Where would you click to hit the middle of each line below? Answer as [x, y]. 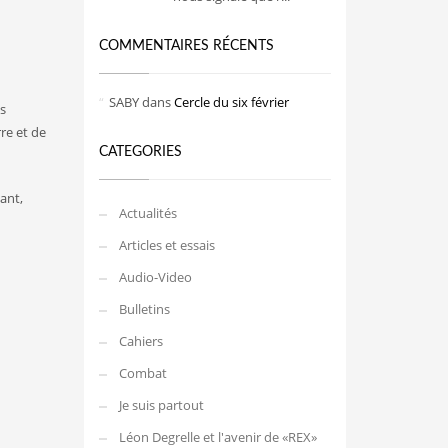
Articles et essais [166, 245]
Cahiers [140, 341]
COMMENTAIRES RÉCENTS [186, 46]
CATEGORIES [140, 152]
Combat [142, 373]
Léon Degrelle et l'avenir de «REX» [217, 437]
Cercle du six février [231, 102]
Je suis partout [161, 405]
